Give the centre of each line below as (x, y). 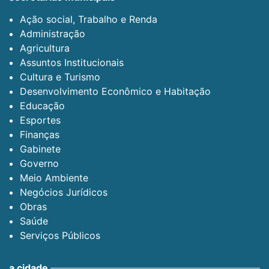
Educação (42, 106)
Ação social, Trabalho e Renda (89, 19)
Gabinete (40, 149)
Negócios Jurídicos (64, 192)
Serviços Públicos (60, 235)
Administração (53, 34)
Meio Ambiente (54, 178)
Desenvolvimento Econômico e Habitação (115, 91)
